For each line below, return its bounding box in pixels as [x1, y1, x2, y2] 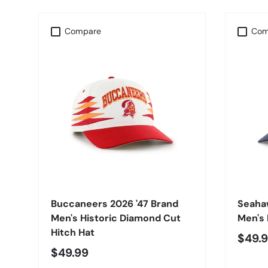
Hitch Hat [51, 226, 95, 239]
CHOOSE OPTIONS [86, 167, 159, 179]
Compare [65, 26, 102, 37]
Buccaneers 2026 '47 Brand [51, 197, 178, 211]
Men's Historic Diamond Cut [51, 212, 181, 225]
